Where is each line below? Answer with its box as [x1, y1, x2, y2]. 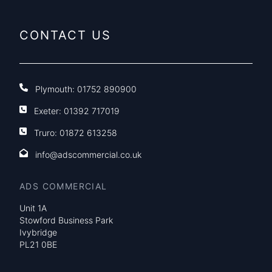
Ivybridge [19, 227, 57, 237]
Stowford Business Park [19, 215, 113, 225]
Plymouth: [35, 84, 77, 94]
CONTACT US [19, 28, 111, 42]
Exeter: [34, 106, 64, 116]
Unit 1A [19, 203, 47, 213]
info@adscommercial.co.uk [35, 149, 141, 160]
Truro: [34, 127, 60, 138]
